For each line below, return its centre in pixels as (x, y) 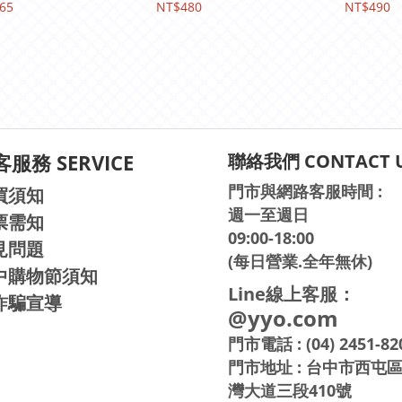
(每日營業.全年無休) (300, 261)
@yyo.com (283, 318)
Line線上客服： (292, 294)
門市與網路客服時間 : (305, 191)
